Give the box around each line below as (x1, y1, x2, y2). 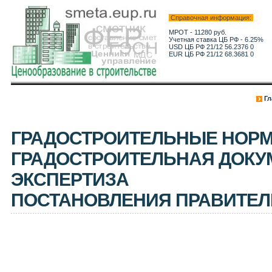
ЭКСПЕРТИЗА (10, 169, 129, 189)
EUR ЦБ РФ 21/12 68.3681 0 (168, 50, 254, 58)
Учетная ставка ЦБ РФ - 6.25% (168, 36, 263, 43)
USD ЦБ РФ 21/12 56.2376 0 (168, 43, 254, 50)
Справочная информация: (168, 14, 253, 21)
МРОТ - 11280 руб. (168, 29, 226, 36)
